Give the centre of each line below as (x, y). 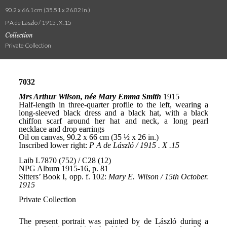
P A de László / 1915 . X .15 (38, 23)
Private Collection (28, 45)
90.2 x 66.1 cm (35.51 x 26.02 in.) (48, 10)
